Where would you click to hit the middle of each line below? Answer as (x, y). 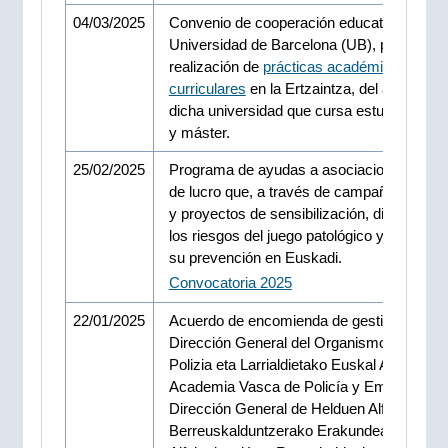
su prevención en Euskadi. (255, 257)
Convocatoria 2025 (230, 283)
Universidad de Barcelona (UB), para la (296, 44)
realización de (215, 66)
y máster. (199, 132)
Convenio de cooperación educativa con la (306, 22)
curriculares (207, 88)
